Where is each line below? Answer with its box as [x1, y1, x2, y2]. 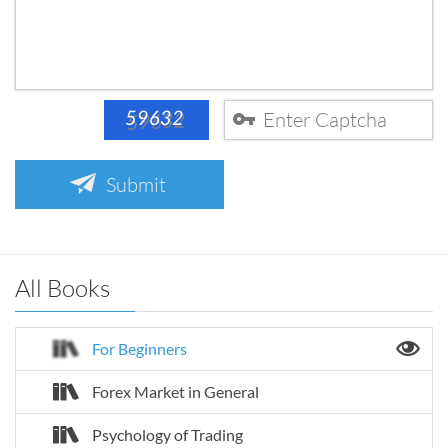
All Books [15, 272, 110, 302]
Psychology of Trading [92, 424, 243, 444]
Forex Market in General [92, 381, 259, 401]
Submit [105, 171, 166, 196]
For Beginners [92, 338, 187, 358]
